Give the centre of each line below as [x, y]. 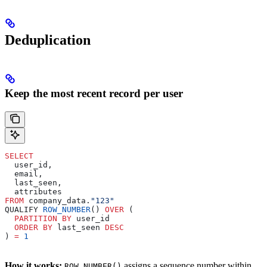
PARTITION [31, 218]
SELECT [19, 156]
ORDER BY [29, 227]
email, [24, 173]
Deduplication [48, 40]
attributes [33, 191]
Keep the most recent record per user [94, 94]
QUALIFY [24, 209]
